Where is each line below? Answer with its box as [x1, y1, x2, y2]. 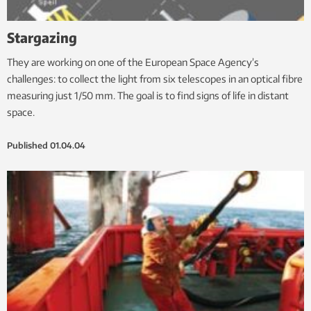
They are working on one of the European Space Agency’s [7, 56, 259, 68]
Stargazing [7, 28, 77, 46]
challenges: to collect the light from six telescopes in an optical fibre [7, 72, 303, 85]
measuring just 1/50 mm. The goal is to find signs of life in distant [7, 89, 289, 101]
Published [7, 140, 48, 151]
